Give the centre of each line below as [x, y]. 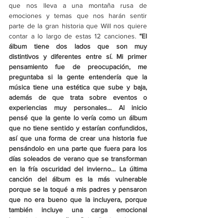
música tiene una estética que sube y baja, [78, 87]
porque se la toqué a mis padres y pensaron [78, 190]
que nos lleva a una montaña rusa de [78, 6]
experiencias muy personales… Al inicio [78, 108]
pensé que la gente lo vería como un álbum [78, 118]
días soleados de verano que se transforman [78, 159]
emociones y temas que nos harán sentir [78, 16]
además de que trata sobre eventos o [78, 98]
